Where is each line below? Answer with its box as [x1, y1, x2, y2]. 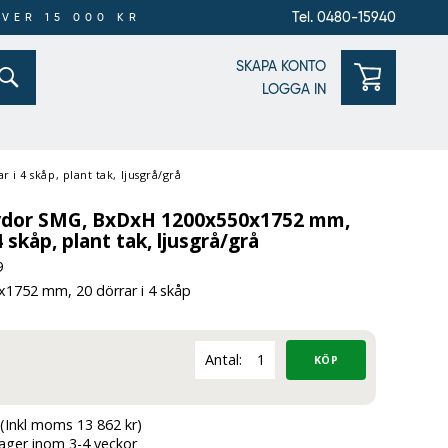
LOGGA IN [262, 80, 326, 98]
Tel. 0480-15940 [292, 8, 396, 26]
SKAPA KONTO [236, 57, 326, 75]
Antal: [205, 350, 242, 369]
